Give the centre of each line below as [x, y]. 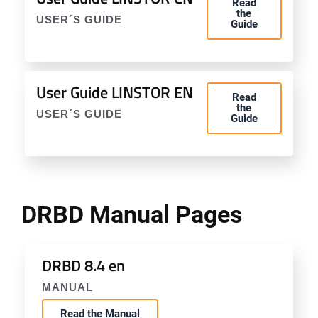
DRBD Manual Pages [132, 214]
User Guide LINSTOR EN [115, 92]
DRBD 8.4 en [83, 265]
